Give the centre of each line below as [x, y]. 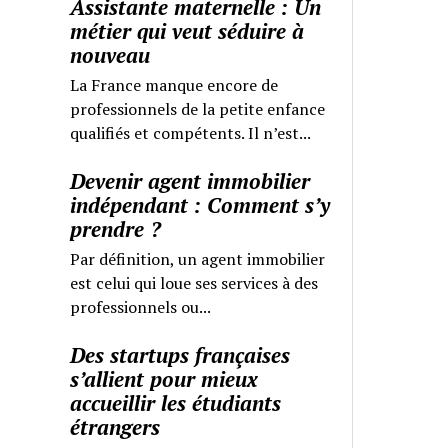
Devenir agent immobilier [190, 180]
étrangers [115, 426]
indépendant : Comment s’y [200, 204]
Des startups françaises [180, 354]
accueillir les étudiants [176, 402]
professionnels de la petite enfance [198, 108]
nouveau [110, 54]
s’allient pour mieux [164, 378]
